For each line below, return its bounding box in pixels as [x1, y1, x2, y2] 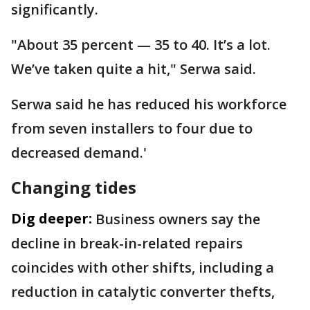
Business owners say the [95, 210, 260, 228]
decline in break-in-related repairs [11, 234, 243, 253]
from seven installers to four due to [11, 119, 253, 138]
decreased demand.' [11, 143, 147, 162]
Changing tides [11, 176, 136, 199]
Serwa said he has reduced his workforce [11, 95, 286, 113]
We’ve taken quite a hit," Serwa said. [11, 60, 256, 78]
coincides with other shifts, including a [11, 258, 274, 277]
